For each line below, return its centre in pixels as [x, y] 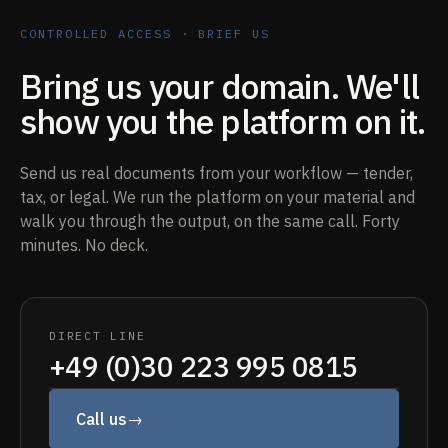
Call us [101, 418]
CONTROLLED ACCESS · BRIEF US [145, 33]
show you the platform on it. [223, 120]
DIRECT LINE [97, 335]
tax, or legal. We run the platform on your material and [217, 196]
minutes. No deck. [84, 244]
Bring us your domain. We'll [219, 85]
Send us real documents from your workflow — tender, [216, 172]
